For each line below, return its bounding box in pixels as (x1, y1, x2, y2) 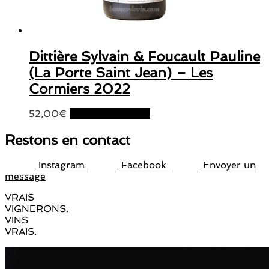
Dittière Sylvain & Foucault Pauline (29, 48, 260, 65)
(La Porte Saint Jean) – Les (29, 64, 213, 81)
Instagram (38, 159, 85, 171)
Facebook (121, 159, 166, 171)
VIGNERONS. (5, 202, 68, 214)
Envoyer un (203, 159, 256, 171)
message (5, 170, 46, 182)
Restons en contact (5, 131, 130, 148)
